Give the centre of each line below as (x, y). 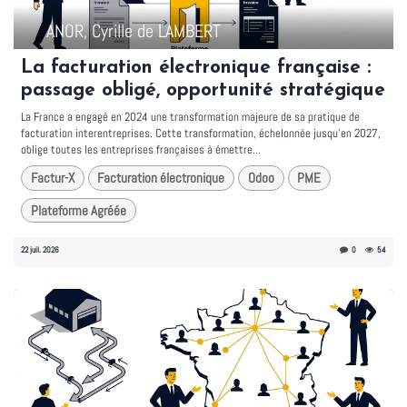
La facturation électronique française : (196, 68)
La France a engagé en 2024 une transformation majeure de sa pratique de (190, 117)
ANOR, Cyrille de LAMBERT (134, 31)
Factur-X (52, 178)
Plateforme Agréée (78, 210)
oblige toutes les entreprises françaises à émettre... (141, 150)
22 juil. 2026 (40, 250)
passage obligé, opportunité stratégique (203, 91)
